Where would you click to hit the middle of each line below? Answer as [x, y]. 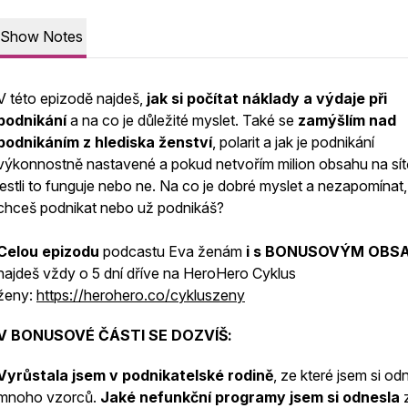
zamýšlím [331, 120]
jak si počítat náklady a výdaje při [265, 98]
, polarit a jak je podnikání [293, 142]
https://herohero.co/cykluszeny [141, 295]
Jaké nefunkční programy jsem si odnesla [250, 397]
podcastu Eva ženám [173, 251]
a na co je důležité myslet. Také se [182, 120]
